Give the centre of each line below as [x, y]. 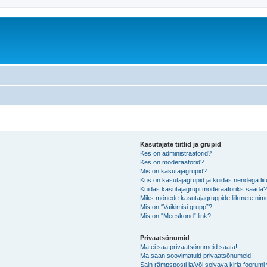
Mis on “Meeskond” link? [176, 215]
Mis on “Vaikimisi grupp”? [176, 207]
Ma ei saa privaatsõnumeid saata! [189, 246]
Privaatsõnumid [165, 237]
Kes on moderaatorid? [172, 162]
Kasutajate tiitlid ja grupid [181, 144]
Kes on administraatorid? [176, 153]
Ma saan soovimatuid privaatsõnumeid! [197, 255]
